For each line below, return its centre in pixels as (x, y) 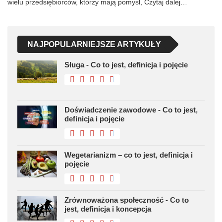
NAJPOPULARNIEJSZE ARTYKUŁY (94, 45)
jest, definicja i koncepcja (108, 209)
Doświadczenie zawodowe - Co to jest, (131, 110)
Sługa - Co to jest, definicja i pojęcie (126, 65)
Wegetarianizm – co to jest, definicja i (129, 155)
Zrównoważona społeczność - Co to (127, 200)
